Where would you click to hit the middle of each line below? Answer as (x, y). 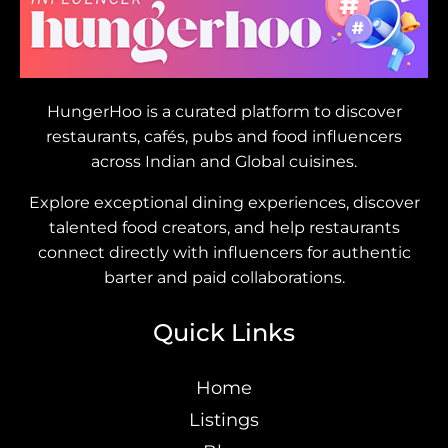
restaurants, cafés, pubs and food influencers (224, 136)
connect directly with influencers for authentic (224, 252)
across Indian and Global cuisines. (224, 161)
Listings (224, 419)
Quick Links (224, 332)
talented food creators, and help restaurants (224, 227)
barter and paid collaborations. (224, 277)
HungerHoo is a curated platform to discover (224, 111)
